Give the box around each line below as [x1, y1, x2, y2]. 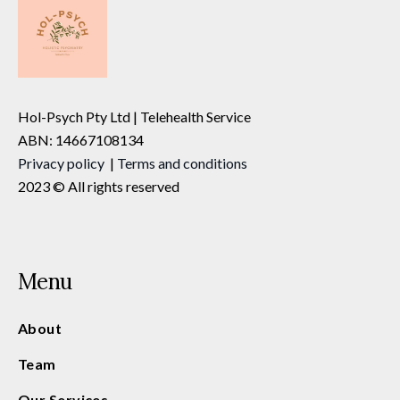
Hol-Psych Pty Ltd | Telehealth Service [18, 107, 251, 125]
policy [64, 154, 107, 171]
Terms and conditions [117, 154, 247, 171]
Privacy [18, 154, 64, 171]
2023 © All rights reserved [18, 177, 179, 195]
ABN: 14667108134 [18, 130, 144, 148]
